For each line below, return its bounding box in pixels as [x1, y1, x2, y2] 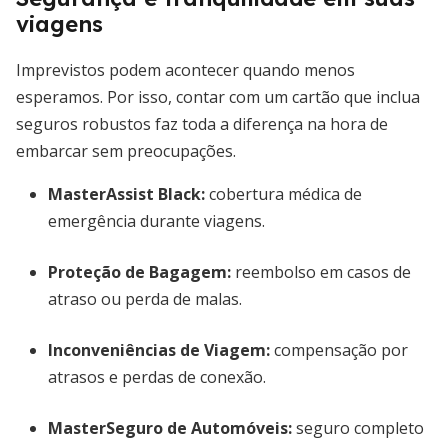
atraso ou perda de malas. [48, 288, 242, 310]
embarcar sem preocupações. [16, 140, 236, 162]
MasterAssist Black [48, 183, 201, 205]
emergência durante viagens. [48, 210, 265, 232]
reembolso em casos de [231, 261, 411, 283]
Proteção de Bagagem [48, 261, 227, 283]
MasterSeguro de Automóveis [48, 417, 288, 439]
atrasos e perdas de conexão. [48, 366, 266, 388]
